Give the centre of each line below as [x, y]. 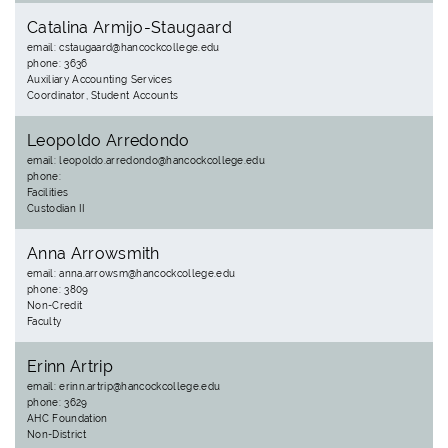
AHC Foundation [67, 418]
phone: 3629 [57, 402]
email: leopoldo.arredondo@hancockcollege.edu [146, 160]
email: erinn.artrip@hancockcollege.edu [124, 386]
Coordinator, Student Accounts [103, 95]
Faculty [44, 321]
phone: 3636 [57, 63]
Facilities [48, 192]
